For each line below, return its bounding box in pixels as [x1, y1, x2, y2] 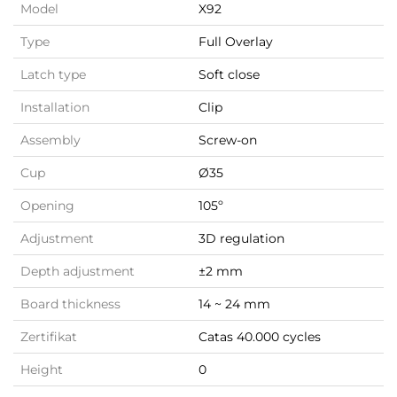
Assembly [20, 132, 81, 149]
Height [20, 362, 63, 378]
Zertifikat [20, 329, 77, 346]
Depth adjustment [20, 263, 135, 280]
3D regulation [198, 230, 284, 247]
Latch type [20, 66, 86, 83]
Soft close [198, 66, 260, 83]
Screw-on [198, 132, 257, 149]
